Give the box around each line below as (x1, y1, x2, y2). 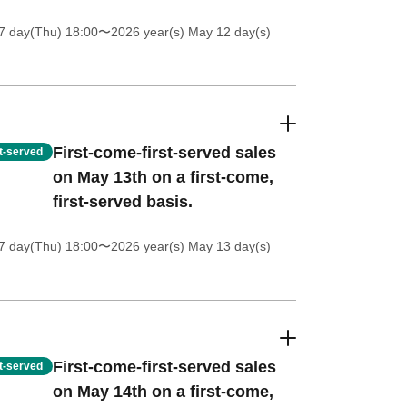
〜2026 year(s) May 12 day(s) (97, 25, 271, 39)
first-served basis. (52, 193, 193, 211)
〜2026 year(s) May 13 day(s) (97, 239, 271, 253)
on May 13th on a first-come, (52, 168, 273, 186)
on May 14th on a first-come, (52, 382, 273, 401)
